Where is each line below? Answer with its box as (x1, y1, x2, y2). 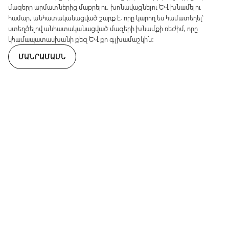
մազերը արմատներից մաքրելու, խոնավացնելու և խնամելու (8, 2, 201, 12)
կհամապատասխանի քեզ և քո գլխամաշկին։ (8, 34, 154, 44)
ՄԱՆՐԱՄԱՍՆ (18, 51, 66, 61)
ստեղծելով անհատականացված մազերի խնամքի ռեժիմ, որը (8, 24, 198, 34)
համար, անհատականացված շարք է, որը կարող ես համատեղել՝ (8, 13, 203, 23)
